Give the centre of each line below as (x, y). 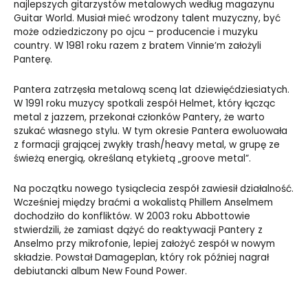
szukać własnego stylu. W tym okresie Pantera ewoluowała (151, 131)
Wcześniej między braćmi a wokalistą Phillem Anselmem (143, 202)
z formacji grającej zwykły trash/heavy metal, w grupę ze (147, 144)
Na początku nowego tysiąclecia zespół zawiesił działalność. (154, 188)
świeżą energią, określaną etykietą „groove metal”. (132, 158)
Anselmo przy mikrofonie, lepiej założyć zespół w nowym (144, 243)
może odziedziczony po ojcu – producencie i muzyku (136, 32)
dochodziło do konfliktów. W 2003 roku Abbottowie (132, 216)
